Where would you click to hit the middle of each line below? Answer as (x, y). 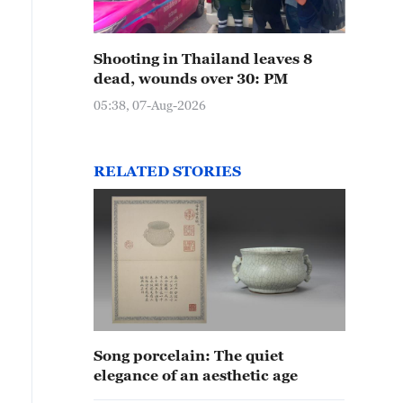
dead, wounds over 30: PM (191, 78)
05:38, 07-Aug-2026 (150, 105)
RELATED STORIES (167, 171)
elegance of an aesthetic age (196, 375)
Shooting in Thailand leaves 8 (203, 58)
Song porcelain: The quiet (188, 355)
